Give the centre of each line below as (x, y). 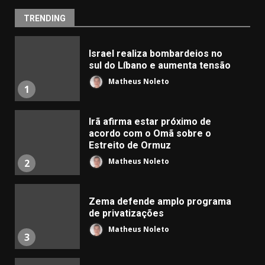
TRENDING (45, 18)
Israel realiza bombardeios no (156, 53)
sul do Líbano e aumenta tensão (160, 65)
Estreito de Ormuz (130, 145)
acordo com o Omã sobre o (150, 133)
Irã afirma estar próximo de (150, 121)
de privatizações (126, 213)
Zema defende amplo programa (160, 201)
